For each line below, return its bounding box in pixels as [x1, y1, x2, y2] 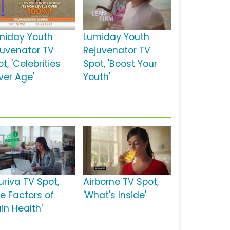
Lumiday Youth [83, 31, 149, 44]
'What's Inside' [83, 189, 146, 202]
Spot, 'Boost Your [83, 57, 157, 70]
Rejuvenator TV [83, 44, 150, 57]
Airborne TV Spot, [83, 176, 159, 188]
